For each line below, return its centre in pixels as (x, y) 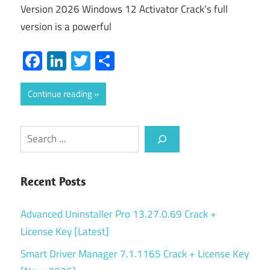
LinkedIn (100, 61)
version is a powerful (66, 27)
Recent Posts (53, 181)
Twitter (119, 61)
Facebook (81, 61)
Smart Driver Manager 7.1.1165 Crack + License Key (135, 253)
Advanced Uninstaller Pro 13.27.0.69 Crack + (118, 214)
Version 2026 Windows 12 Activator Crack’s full (124, 9)
